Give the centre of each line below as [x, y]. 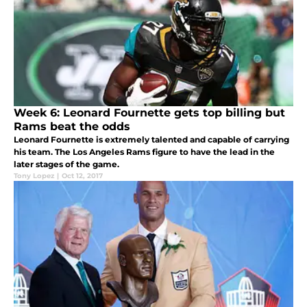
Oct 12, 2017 [82, 176]
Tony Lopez [34, 176]
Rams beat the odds [72, 127]
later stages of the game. [66, 164]
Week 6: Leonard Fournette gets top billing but [149, 113]
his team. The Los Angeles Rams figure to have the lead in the [144, 152]
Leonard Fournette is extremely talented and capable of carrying [151, 140]
